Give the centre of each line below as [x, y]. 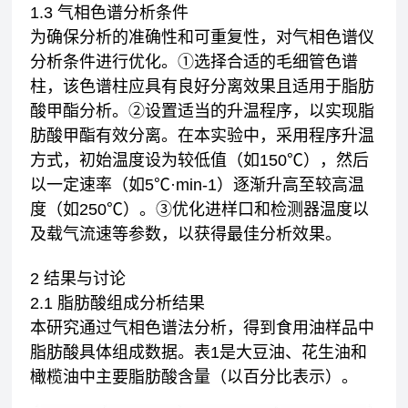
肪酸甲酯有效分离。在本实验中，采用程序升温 [203, 136]
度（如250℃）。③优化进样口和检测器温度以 [200, 209]
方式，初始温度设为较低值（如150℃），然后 [200, 160]
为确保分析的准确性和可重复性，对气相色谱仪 [203, 37]
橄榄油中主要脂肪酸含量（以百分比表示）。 [194, 377]
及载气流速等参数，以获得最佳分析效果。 [186, 234]
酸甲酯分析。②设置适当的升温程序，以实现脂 [203, 111]
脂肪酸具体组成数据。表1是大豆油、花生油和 [199, 352]
